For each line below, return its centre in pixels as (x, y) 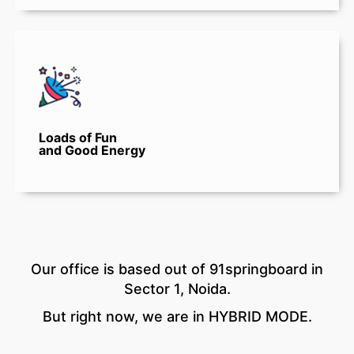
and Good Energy (92, 151)
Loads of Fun (78, 138)
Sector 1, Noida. (177, 289)
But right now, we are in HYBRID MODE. (177, 317)
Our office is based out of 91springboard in (177, 269)
